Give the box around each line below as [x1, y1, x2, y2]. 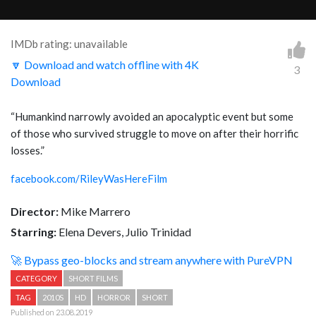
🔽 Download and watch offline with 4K [11, 58, 199, 72]
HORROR [97, 293, 130, 303]
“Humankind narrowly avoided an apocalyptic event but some [11, 110, 293, 123]
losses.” [11, 144, 44, 157]
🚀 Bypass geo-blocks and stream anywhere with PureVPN [11, 253, 293, 267]
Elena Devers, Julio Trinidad [56, 225, 191, 239]
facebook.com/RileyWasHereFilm [11, 172, 167, 186]
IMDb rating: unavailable [11, 37, 128, 51]
